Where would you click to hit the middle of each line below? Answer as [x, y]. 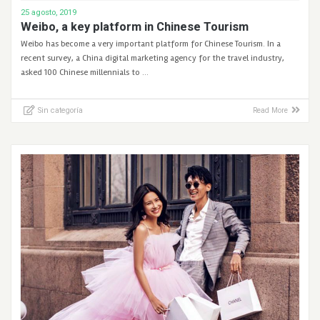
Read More [271, 110]
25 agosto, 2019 [49, 12]
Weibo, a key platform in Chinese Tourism [135, 26]
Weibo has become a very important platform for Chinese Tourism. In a [151, 44]
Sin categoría [60, 110]
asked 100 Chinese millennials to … [85, 72]
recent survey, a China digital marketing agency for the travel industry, [153, 58]
